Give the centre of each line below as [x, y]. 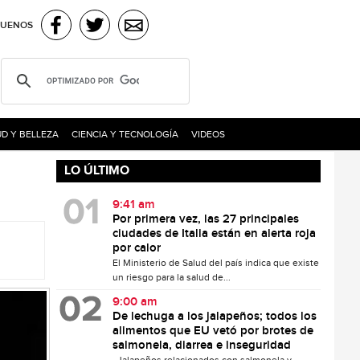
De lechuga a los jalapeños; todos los [215, 317]
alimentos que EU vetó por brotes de [213, 331]
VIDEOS [208, 134]
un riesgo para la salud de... [172, 277]
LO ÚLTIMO [97, 171]
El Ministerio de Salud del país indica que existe [216, 263]
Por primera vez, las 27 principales [206, 219]
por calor [137, 248]
